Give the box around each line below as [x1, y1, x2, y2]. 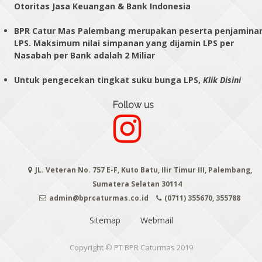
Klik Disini [203, 74, 242, 86]
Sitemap [89, 215, 120, 226]
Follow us [113, 99, 154, 111]
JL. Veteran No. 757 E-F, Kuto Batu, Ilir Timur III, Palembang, [35, 165, 252, 175]
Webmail [140, 215, 173, 226]
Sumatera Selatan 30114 [92, 179, 182, 189]
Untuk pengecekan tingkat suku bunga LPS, [14, 74, 204, 86]
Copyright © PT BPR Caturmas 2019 [69, 242, 193, 253]
